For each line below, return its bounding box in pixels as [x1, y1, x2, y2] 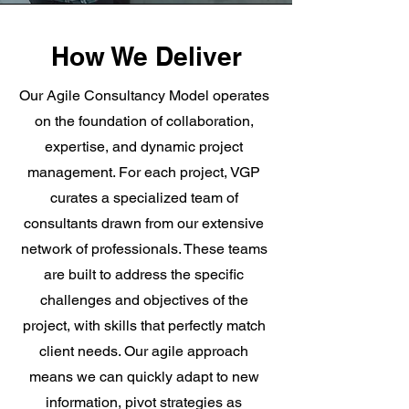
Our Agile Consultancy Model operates [18, 87, 269, 104]
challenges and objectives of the [39, 291, 248, 309]
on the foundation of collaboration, [34, 112, 254, 130]
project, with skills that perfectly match [22, 317, 266, 334]
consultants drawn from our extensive [24, 215, 264, 232]
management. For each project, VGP [27, 163, 260, 181]
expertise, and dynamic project [45, 138, 243, 155]
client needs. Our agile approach [39, 342, 248, 360]
